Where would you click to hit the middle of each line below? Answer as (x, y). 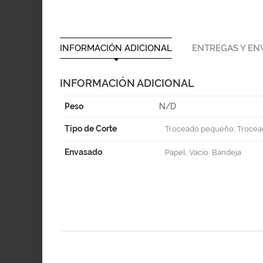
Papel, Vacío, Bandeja (203, 152)
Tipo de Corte (91, 128)
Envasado (83, 152)
